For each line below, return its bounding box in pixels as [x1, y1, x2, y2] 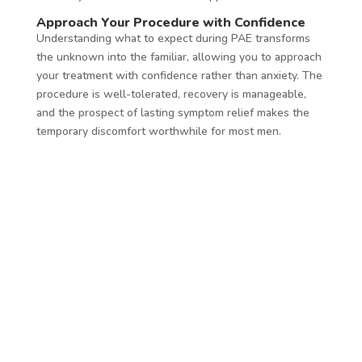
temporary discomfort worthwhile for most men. [36, 123, 281, 139]
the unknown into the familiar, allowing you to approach [36, 48, 322, 65]
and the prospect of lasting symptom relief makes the [36, 104, 309, 120]
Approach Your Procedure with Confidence [36, 13, 305, 32]
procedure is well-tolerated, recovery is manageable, [36, 86, 306, 102]
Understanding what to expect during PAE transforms [36, 30, 310, 46]
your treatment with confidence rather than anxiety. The [36, 67, 322, 83]
